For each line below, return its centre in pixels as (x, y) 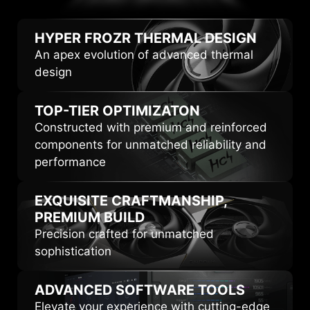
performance (70, 162)
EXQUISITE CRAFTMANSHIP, (131, 200)
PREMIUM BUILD (90, 217)
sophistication (73, 251)
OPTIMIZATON (149, 110)
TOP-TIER (67, 110)
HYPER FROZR (83, 38)
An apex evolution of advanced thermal (144, 54)
